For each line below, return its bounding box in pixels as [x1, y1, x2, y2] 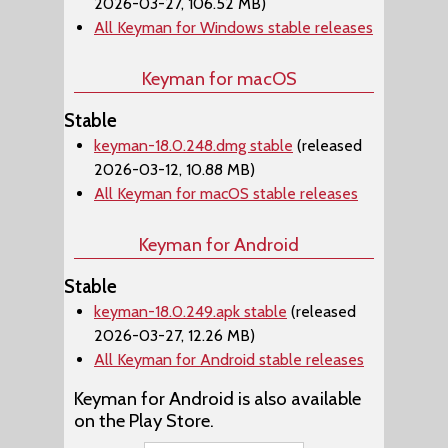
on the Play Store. [74, 409, 214, 432]
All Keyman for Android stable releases [94, 350, 364, 369]
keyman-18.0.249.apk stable [94, 302, 287, 321]
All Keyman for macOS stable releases [94, 184, 358, 203]
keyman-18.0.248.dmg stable [94, 136, 293, 155]
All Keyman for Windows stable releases [94, 18, 373, 37]
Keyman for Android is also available [74, 387, 361, 410]
